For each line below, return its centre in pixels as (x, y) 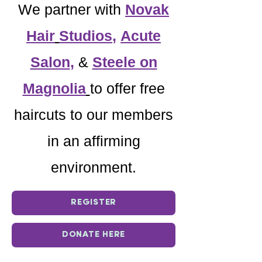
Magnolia (54, 88)
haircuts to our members (94, 115)
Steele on (125, 62)
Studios (86, 36)
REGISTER (94, 203)
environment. (94, 167)
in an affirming (94, 141)
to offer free (127, 88)
